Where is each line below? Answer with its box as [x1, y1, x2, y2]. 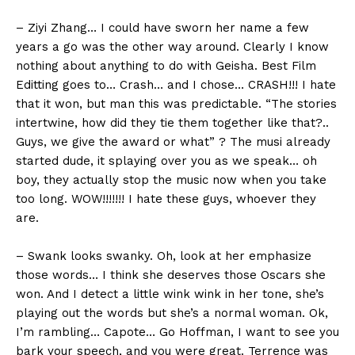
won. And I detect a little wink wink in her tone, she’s [16, 287, 324, 302]
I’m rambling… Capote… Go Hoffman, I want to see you [16, 325, 339, 340]
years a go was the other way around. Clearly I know [16, 40, 329, 55]
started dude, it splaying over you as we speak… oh [16, 154, 317, 169]
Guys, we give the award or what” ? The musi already [16, 135, 330, 150]
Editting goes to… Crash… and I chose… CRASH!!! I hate [16, 78, 336, 93]
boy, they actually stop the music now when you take [16, 173, 326, 188]
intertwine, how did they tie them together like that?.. [16, 116, 329, 131]
